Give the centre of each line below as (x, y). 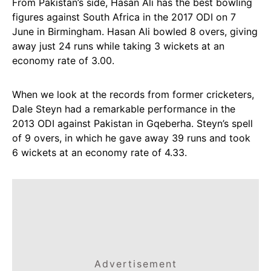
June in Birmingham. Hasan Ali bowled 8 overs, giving (135, 31)
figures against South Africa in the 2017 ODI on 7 (124, 17)
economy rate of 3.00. (63, 60)
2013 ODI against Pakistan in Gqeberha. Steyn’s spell (132, 123)
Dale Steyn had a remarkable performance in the (124, 109)
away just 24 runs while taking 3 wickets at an (118, 46)
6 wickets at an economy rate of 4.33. (100, 152)
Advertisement (135, 264)
